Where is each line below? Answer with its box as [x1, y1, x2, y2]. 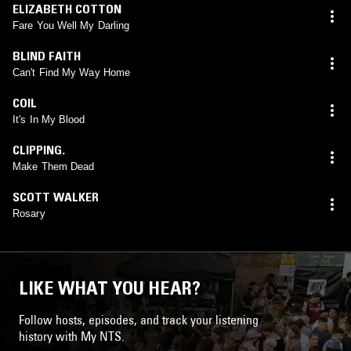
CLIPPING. [13, 141, 65, 157]
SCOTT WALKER [13, 188, 99, 204]
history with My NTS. [19, 327, 125, 344]
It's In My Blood [13, 113, 85, 125]
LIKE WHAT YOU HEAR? [19, 276, 201, 299]
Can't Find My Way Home [13, 66, 131, 78]
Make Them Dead [13, 160, 95, 172]
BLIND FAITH [13, 47, 81, 63]
